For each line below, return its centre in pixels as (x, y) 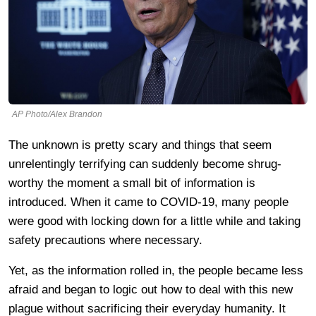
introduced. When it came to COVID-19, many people (148, 202)
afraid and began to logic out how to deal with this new (151, 289)
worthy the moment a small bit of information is (132, 183)
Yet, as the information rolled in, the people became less (156, 270)
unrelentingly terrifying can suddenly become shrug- (145, 164)
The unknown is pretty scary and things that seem (140, 145)
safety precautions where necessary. (105, 240)
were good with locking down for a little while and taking (154, 221)
